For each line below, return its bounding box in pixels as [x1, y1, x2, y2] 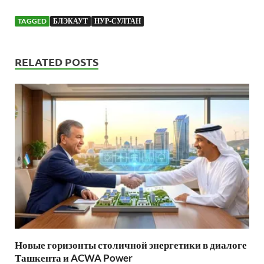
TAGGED [18, 16, 47, 25]
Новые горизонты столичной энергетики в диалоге [15, 239, 247, 252]
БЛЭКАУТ [53, 16, 88, 25]
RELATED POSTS [15, 54, 98, 68]
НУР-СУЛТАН [94, 16, 141, 25]
